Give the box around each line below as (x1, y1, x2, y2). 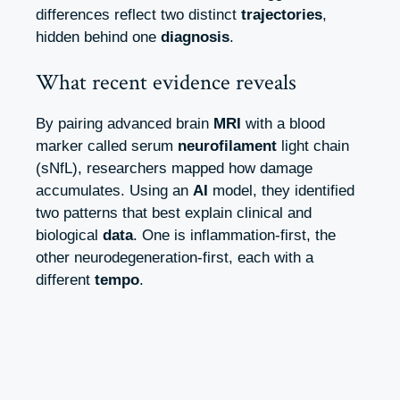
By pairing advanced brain (36, 115, 213, 133)
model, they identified (208, 182, 354, 200)
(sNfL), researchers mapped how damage (36, 160, 312, 178)
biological (36, 227, 103, 245)
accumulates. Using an (36, 182, 193, 200)
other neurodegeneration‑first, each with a (36, 249, 313, 267)
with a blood (241, 115, 325, 133)
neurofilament (178, 137, 277, 155)
